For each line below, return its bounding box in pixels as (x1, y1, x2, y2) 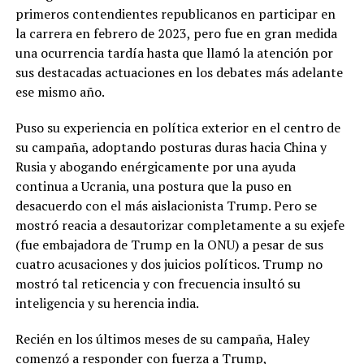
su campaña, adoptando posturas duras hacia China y (15, 138, 327, 157)
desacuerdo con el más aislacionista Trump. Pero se (15, 197, 317, 215)
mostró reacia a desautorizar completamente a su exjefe (15, 216, 344, 235)
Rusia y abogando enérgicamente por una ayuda (15, 158, 296, 176)
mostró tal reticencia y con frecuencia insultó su (15, 275, 301, 293)
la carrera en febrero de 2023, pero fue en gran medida (15, 24, 337, 43)
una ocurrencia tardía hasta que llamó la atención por (15, 44, 333, 63)
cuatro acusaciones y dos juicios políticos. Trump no (15, 255, 323, 274)
